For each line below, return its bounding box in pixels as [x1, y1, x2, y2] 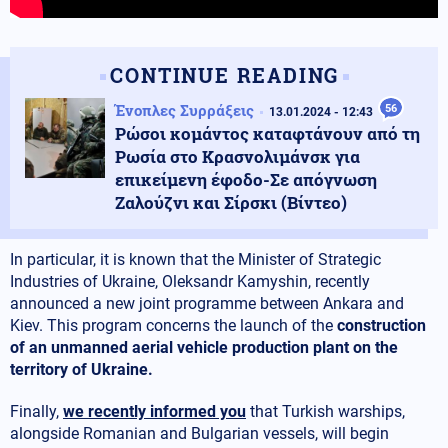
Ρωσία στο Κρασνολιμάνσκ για [115, 145, 360, 169]
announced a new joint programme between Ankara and [10, 294, 404, 314]
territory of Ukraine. [10, 360, 153, 380]
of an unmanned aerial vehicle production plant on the [10, 338, 398, 358]
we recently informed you [63, 402, 246, 422]
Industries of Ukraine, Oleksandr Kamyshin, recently [10, 272, 370, 292]
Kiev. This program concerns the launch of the [10, 316, 337, 336]
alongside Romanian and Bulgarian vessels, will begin [10, 424, 389, 444]
